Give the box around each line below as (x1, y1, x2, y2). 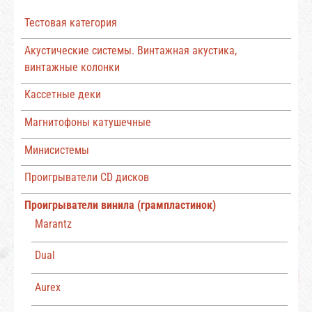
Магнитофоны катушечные (24, 115, 151, 129)
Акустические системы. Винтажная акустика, (24, 43, 237, 57)
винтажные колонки (24, 60, 120, 74)
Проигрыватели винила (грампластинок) (24, 198, 216, 212)
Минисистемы (24, 143, 89, 157)
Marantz (34, 217, 72, 231)
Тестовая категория (24, 16, 117, 30)
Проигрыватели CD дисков (24, 171, 149, 185)
